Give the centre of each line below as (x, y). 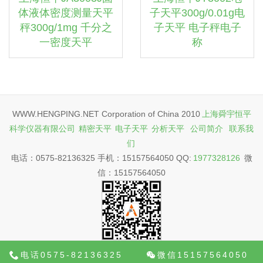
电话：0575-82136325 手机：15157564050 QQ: (101, 158)
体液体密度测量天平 (66, 13)
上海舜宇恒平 (226, 114)
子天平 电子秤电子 (197, 28)
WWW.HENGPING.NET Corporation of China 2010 (106, 114)
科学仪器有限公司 (42, 129)
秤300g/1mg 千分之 (66, 28)
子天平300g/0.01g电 (197, 13)
